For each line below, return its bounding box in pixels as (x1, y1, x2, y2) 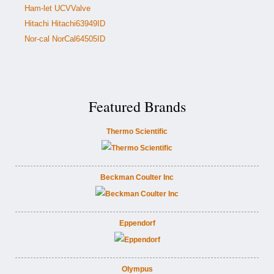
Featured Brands (88, 97, 186, 116)
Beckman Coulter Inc (100, 173, 174, 182)
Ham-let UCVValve (24, 4, 91, 13)
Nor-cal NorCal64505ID (24, 34, 105, 43)
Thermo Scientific (106, 127, 168, 136)
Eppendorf (119, 219, 155, 228)
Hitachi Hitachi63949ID (24, 19, 105, 28)
